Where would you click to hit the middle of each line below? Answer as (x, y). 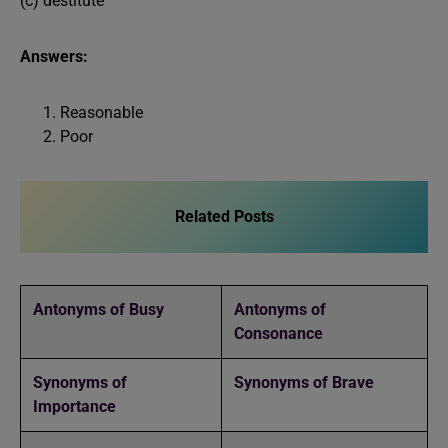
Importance (74, 406)
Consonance (278, 333)
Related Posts (224, 216)
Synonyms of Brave (304, 382)
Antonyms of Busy (98, 309)
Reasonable (103, 112)
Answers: (56, 56)
